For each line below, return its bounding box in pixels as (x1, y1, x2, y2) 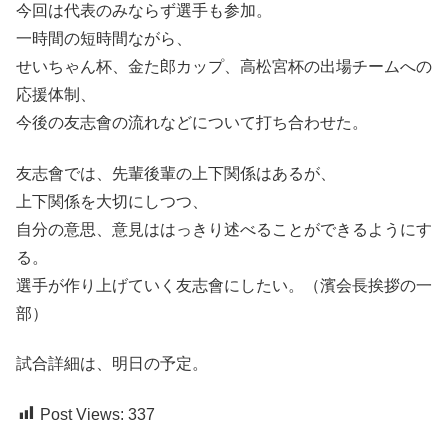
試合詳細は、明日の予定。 (16, 355, 208, 373)
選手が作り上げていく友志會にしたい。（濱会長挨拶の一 (16, 276, 432, 294)
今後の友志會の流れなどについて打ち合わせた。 (16, 114, 368, 132)
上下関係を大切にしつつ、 (16, 192, 208, 210)
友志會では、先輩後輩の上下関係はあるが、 (16, 164, 336, 182)
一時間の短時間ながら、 (16, 30, 192, 48)
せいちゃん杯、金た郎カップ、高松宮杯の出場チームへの (16, 58, 432, 76)
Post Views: (40, 405, 124, 423)
